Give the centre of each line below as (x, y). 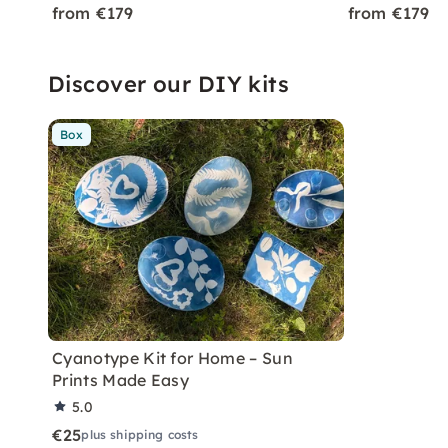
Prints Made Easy (121, 379)
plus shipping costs (140, 434)
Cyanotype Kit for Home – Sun (172, 357)
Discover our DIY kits (169, 83)
